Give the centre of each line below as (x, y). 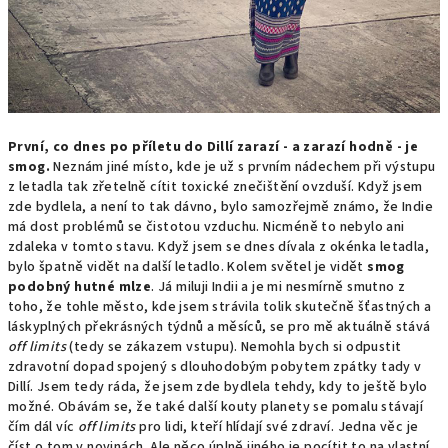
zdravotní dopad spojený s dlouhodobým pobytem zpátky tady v (215, 367)
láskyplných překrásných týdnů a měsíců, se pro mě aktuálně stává (219, 327)
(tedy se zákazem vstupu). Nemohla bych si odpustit (234, 347)
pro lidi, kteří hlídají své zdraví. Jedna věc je (277, 427)
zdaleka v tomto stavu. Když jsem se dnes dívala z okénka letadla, (218, 247)
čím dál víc (43, 427)
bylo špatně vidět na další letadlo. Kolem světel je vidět (188, 267)
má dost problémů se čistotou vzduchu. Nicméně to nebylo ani (206, 227)
